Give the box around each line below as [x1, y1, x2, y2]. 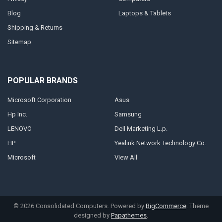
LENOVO [7, 125, 32, 133]
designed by [74, 211, 111, 219]
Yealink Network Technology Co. [114, 139, 206, 147]
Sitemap [7, 38, 31, 46]
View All [114, 154, 137, 162]
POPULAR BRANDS [7, 75, 78, 85]
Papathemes [111, 211, 147, 219]
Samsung [114, 111, 142, 118]
